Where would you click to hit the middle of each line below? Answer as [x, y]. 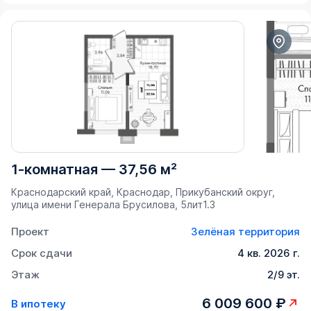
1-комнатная [54, 170]
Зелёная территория [245, 232]
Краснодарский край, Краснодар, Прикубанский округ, [143, 192]
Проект [30, 232]
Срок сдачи [42, 253]
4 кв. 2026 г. [269, 253]
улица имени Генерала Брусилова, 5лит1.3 [113, 205]
